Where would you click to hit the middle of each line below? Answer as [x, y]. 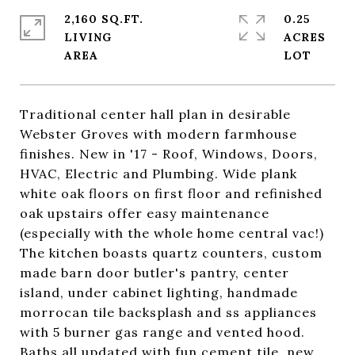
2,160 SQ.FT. [104, 19]
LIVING [88, 37]
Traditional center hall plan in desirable [155, 114]
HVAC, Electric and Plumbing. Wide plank [158, 174]
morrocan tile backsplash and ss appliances [168, 312]
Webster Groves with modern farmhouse [158, 134]
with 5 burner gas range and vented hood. [162, 332]
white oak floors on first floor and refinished [171, 193]
